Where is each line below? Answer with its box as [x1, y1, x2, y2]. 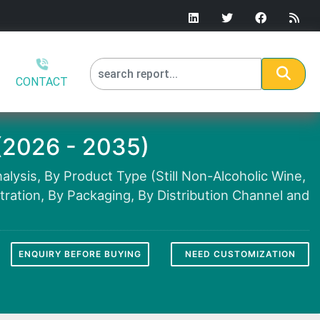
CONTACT [16, 74, 68, 89]
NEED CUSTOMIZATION [184, 248, 296, 259]
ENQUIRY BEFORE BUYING [19, 248, 141, 259]
